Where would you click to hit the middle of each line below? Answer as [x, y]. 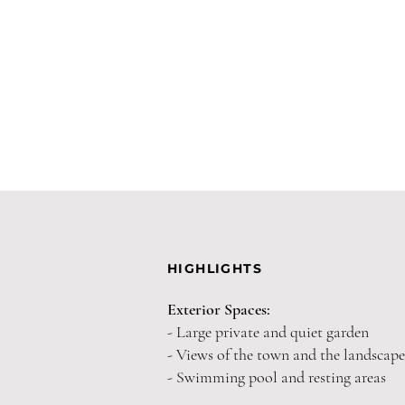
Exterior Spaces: [219, 309]
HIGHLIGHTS [215, 268]
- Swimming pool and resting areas [280, 377]
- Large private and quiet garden [268, 332]
